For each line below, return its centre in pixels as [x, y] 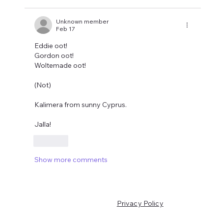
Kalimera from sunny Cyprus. [81, 105]
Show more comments [71, 160]
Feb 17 [66, 29]
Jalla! [43, 124]
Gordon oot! [54, 56]
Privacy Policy [140, 204]
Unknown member [83, 22]
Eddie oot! [52, 46]
